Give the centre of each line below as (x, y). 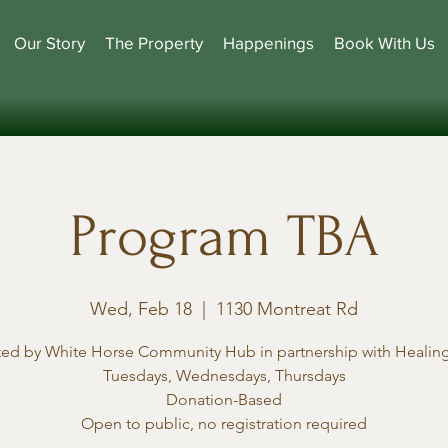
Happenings (268, 42)
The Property (154, 42)
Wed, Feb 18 (141, 309)
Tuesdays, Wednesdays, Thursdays (224, 375)
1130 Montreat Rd (287, 309)
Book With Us (384, 42)
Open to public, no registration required (224, 423)
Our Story (49, 42)
